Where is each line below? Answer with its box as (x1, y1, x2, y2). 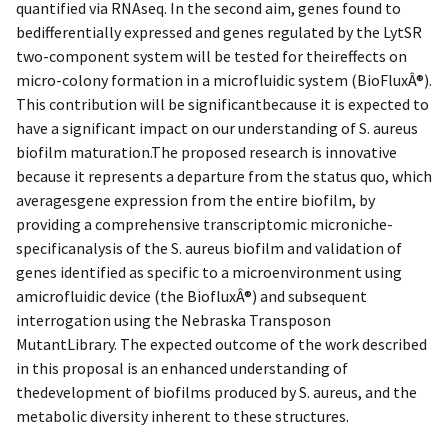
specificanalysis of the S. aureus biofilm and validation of (16, 237, 402, 258)
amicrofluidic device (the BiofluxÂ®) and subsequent (16, 285, 367, 306)
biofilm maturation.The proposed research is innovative (16, 141, 397, 162)
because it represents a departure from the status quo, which (16, 165, 432, 186)
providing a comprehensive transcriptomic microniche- (16, 213, 393, 234)
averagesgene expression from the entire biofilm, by (16, 189, 375, 210)
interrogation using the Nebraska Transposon (16, 309, 331, 330)
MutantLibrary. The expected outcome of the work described (16, 333, 427, 354)
